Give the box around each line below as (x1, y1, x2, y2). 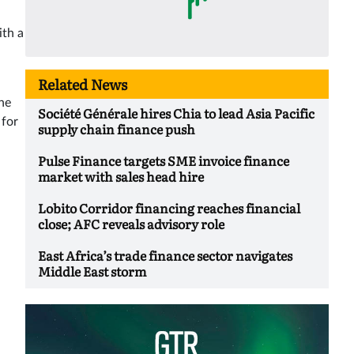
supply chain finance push (38, 119, 195, 139)
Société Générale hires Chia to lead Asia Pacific (38, 104, 314, 123)
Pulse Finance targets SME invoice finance (38, 151, 289, 171)
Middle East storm (38, 262, 146, 281)
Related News (38, 73, 127, 96)
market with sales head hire (38, 167, 204, 186)
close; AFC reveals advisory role (38, 214, 227, 234)
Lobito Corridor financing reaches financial (38, 198, 300, 218)
